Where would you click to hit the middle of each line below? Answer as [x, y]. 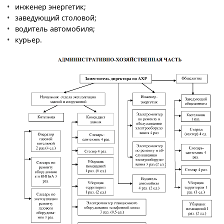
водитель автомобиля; [55, 29]
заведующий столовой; [55, 18]
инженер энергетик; [50, 7]
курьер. [28, 40]
